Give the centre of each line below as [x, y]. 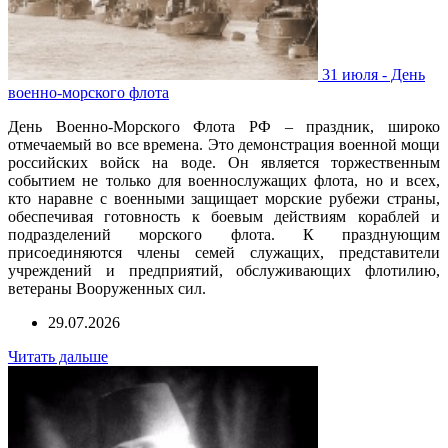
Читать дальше [58, 356]
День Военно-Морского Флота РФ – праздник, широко [224, 126]
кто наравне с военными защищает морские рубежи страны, [224, 198]
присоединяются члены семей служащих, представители [224, 252]
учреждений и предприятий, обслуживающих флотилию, [224, 270]
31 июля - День [373, 74]
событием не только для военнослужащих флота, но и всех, [224, 180]
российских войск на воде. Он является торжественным [224, 162]
